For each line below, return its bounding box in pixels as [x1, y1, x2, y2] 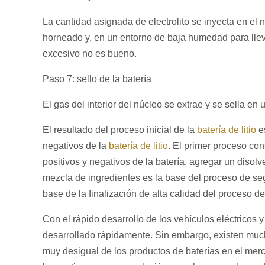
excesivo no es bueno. [43, 49, 137, 59]
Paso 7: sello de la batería [43, 74, 151, 84]
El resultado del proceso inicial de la [43, 125, 197, 135]
